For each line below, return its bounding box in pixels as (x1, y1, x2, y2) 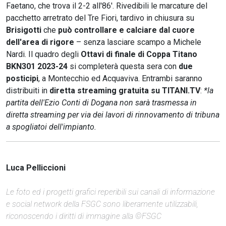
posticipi (6, 73, 38, 83)
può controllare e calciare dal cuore (58, 25, 195, 35)
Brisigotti (6, 25, 41, 35)
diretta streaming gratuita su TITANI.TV (49, 85, 200, 95)
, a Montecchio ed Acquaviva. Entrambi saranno (38, 73, 202, 83)
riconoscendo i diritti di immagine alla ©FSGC (6, 211, 161, 221)
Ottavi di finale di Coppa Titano (81, 49, 197, 59)
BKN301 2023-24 (6, 61, 68, 71)
